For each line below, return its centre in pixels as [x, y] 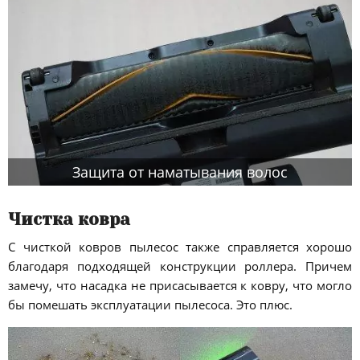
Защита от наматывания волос [180, 172]
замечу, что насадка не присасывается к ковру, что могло [180, 286]
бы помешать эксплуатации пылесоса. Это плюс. [150, 305]
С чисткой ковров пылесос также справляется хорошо [180, 247]
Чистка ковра [69, 219]
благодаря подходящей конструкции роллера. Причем [180, 266]
